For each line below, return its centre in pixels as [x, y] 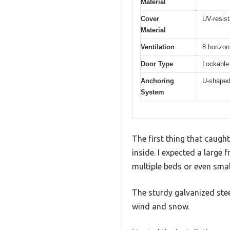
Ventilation [158, 47]
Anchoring [157, 81]
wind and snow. [161, 207]
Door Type [157, 64]
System [152, 92]
